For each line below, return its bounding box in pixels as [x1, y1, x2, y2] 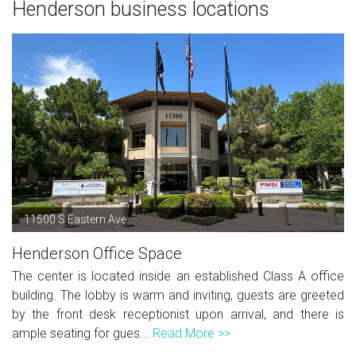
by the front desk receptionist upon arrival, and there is [12, 306, 344, 322]
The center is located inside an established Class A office [12, 268, 344, 284]
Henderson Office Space [12, 243, 182, 263]
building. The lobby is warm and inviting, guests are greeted [12, 287, 344, 303]
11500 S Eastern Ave [24, 212, 126, 226]
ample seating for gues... [12, 325, 153, 341]
